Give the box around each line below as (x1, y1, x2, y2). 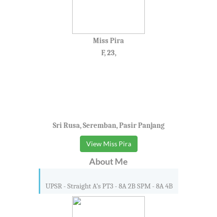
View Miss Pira (86, 139, 131, 148)
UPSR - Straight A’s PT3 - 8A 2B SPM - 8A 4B (46, 181, 173, 190)
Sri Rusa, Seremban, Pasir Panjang (52, 121, 165, 130)
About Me (89, 155, 128, 167)
